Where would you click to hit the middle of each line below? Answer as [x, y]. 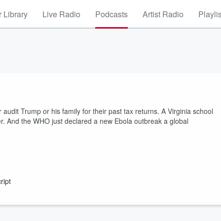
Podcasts [111, 14]
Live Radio [61, 14]
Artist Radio [163, 14]
